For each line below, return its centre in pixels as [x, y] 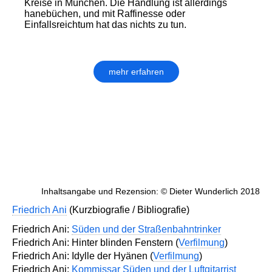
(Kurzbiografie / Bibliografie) [128, 210]
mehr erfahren [136, 72]
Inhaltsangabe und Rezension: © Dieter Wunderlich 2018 [151, 192]
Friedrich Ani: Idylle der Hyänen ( [83, 256]
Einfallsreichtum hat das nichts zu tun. [105, 25]
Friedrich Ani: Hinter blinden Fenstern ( [95, 243]
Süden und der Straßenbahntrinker [146, 229]
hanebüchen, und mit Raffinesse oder [105, 14]
